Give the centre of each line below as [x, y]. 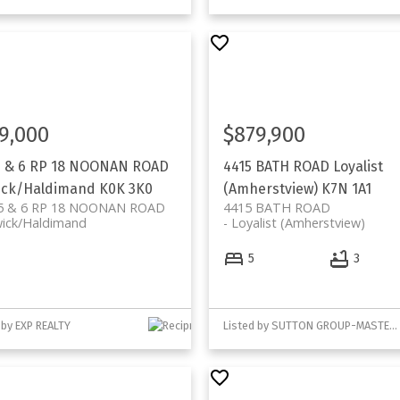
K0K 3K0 [125, 189]
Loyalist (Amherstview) [298, 223]
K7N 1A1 [346, 189]
